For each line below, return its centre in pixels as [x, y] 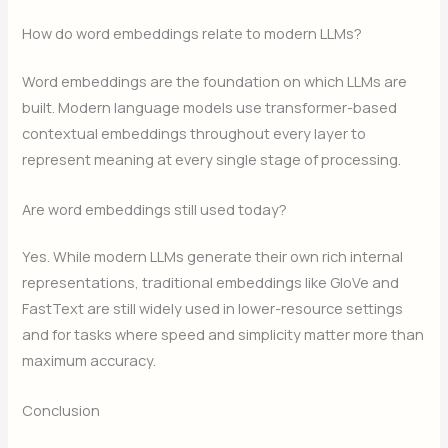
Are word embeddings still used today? [155, 208]
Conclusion [61, 409]
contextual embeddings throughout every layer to [194, 133]
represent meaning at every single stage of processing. [212, 159]
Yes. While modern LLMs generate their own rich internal [213, 256]
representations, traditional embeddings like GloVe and [211, 282]
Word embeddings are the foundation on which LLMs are [215, 81]
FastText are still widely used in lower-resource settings [213, 308]
